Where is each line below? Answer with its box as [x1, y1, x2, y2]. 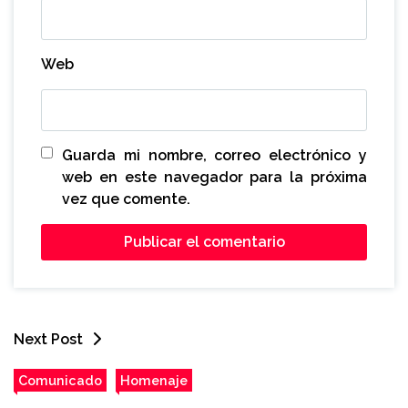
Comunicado [18, 372, 102, 389]
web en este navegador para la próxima [62, 168, 367, 187]
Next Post [14, 331, 83, 349]
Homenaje [120, 372, 188, 389]
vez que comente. [62, 190, 190, 209]
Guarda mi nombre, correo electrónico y [62, 147, 367, 165]
